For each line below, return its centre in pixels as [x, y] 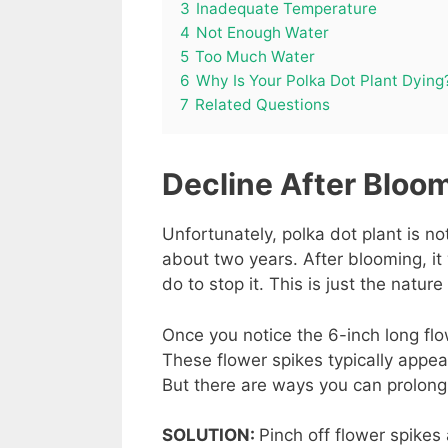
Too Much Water [255, 57]
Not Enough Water [262, 33]
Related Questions [262, 105]
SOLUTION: [210, 435]
